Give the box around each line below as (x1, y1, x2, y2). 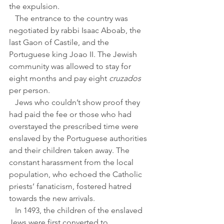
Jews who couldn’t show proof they (9, 97, 15, 107)
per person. (9, 85, 52, 95)
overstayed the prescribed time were (9, 121, 140, 131)
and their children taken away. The (9, 145, 131, 155)
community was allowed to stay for (9, 61, 133, 71)
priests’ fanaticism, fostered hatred (9, 181, 133, 191)
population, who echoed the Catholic (9, 169, 144, 179)
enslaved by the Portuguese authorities (9, 133, 149, 143)
